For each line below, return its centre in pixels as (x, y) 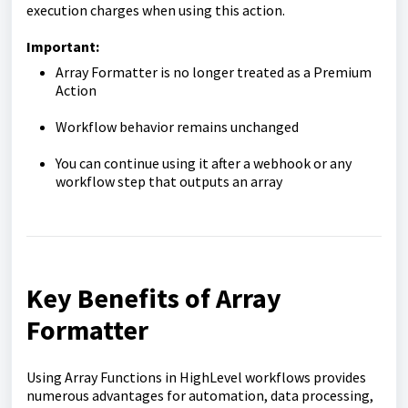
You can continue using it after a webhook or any (204, 163)
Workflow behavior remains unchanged (177, 127)
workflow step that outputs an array (169, 181)
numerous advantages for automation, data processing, (200, 395)
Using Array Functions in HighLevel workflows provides (196, 377)
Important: (63, 46)
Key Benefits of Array (154, 298)
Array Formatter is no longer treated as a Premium (214, 72)
